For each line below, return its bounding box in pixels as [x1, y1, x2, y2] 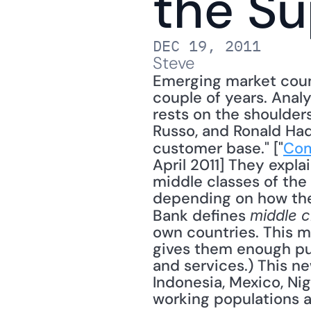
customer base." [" [153, 138, 283, 158]
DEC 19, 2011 [153, 35, 261, 56]
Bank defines [153, 205, 250, 226]
